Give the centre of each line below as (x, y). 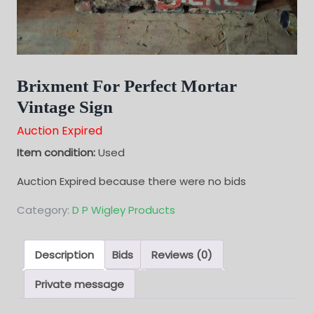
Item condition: (57, 152)
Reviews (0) (182, 254)
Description (64, 254)
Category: (45, 210)
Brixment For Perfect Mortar (127, 86)
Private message (80, 284)
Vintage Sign (65, 107)
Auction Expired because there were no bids (131, 181)
